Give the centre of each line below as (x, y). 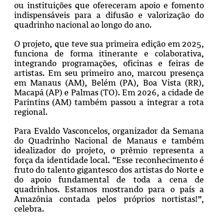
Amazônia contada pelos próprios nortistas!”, (109, 199)
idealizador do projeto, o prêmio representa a (109, 151)
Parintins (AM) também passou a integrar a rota (109, 102)
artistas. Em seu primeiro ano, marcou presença (109, 73)
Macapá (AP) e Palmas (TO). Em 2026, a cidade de (109, 93)
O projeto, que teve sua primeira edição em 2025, (109, 44)
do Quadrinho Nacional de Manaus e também (109, 141)
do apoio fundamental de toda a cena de (109, 180)
